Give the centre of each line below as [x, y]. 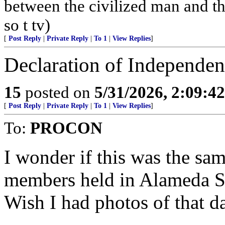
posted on [58, 92]
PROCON [66, 128]
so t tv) [27, 25]
